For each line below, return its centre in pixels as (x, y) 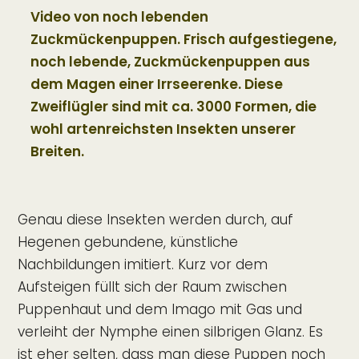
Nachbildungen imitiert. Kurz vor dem (143, 265)
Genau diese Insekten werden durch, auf (156, 220)
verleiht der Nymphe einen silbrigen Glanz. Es (171, 332)
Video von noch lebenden (119, 17)
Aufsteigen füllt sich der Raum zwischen (153, 287)
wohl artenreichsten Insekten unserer (163, 129)
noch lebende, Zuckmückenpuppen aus (170, 62)
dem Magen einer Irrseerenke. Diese (156, 85)
